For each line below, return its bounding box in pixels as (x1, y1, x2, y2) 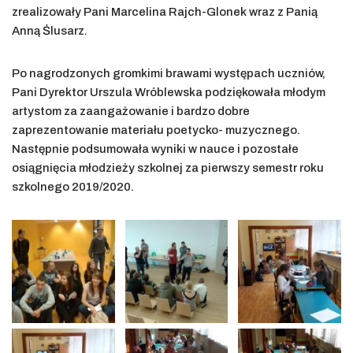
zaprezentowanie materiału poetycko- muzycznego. (12, 124, 300, 137)
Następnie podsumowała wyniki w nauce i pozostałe (12, 143, 299, 156)
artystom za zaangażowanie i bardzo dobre (12, 105, 250, 118)
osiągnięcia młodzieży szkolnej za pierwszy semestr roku (12, 162, 324, 175)
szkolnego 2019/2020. (12, 180, 134, 194)
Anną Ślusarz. (12, 24, 87, 38)
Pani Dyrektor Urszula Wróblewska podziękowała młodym (12, 86, 325, 99)
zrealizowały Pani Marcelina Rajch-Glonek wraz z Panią (12, 6, 318, 19)
